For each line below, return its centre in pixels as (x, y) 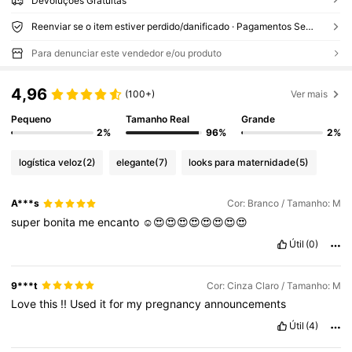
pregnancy (175, 303)
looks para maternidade (242, 162)
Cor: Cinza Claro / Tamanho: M (273, 285)
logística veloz (50, 162)
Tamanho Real (158, 119)
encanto (120, 222)
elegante (136, 162)
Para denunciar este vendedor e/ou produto (126, 53)
